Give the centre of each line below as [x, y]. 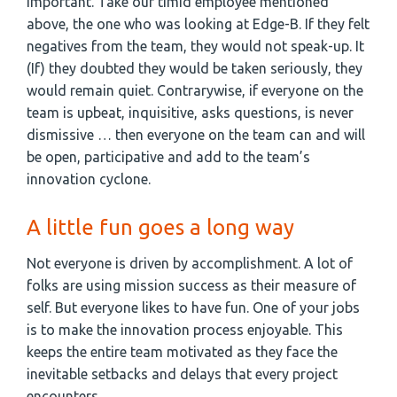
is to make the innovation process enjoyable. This [185, 330]
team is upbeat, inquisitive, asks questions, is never [190, 113]
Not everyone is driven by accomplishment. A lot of [190, 264]
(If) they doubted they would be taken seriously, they [195, 69]
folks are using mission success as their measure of [191, 286]
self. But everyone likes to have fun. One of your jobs [193, 308]
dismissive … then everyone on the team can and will [196, 135]
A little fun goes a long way [160, 228]
